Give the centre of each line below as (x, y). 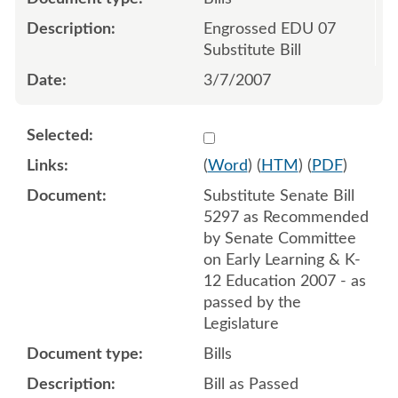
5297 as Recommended (286, 217)
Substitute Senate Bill (279, 196)
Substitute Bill (252, 50)
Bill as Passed (251, 384)
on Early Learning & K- (282, 260)
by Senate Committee (279, 239)
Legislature (241, 324)
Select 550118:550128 (282, 135)
